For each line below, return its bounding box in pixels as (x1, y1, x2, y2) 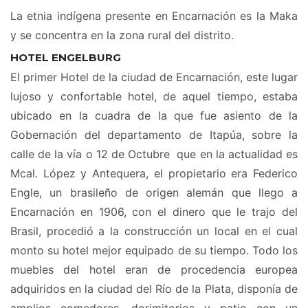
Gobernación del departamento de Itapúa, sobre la (10, 128, 298, 142)
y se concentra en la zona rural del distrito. (10, 28, 234, 43)
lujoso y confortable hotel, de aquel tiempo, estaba (10, 89, 298, 104)
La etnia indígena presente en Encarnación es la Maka (10, 9, 298, 23)
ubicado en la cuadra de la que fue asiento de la (10, 109, 298, 123)
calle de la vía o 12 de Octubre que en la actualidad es (10, 147, 298, 162)
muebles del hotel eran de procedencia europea (10, 263, 298, 277)
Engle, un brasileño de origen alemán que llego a (10, 186, 298, 200)
